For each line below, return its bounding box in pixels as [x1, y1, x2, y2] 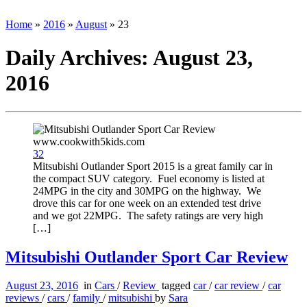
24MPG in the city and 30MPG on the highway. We [33, 184, 261, 197]
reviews [5, 292, 42, 304]
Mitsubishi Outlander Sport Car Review [5, 247, 288, 266]
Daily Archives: [5, 45, 153, 71]
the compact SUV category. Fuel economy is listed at [33, 172, 265, 184]
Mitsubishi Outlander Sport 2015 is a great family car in [33, 160, 273, 172]
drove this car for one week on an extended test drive [33, 197, 261, 209]
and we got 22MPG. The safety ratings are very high [33, 209, 263, 221]
